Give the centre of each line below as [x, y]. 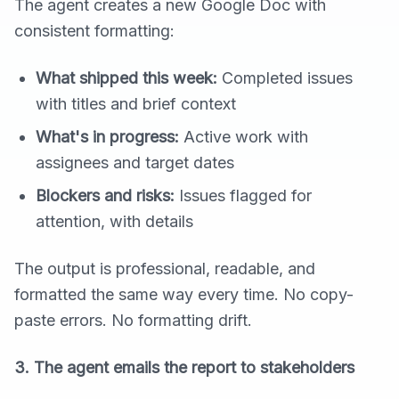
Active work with [244, 137]
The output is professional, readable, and [165, 269]
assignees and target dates [135, 163]
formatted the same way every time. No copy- [184, 295]
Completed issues [285, 78]
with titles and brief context [136, 104]
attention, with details [114, 222]
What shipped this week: [126, 78]
